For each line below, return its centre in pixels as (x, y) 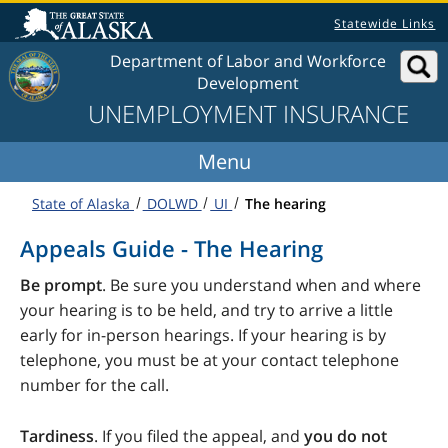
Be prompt (61, 285)
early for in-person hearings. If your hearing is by (203, 335)
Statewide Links (385, 23)
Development (248, 83)
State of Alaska (83, 203)
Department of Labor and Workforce (248, 61)
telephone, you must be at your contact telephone (209, 360)
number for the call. (94, 385)
